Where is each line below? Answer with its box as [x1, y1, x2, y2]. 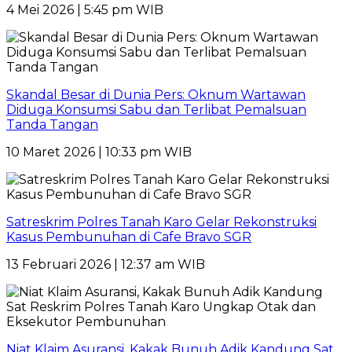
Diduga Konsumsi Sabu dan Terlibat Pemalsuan [6, 101, 306, 117]
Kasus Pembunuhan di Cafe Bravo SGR [6, 229, 251, 244]
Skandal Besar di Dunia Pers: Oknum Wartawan [6, 86, 306, 102]
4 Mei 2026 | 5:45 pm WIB [6, 2, 163, 17]
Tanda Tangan [6, 116, 98, 132]
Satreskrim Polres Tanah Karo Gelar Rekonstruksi [6, 214, 317, 229]
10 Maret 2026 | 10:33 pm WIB [6, 144, 192, 159]
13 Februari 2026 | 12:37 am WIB [6, 256, 205, 272]
